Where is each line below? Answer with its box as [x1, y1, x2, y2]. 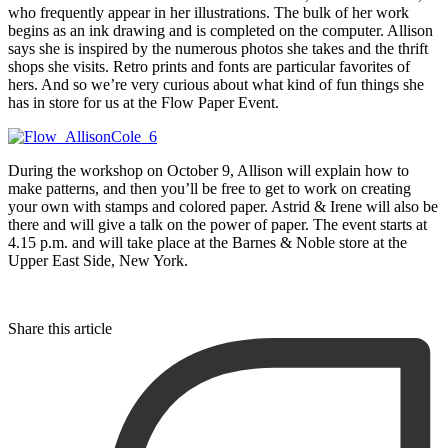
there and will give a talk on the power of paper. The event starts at [8, 216, 427, 234]
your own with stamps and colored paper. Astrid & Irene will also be [8, 198, 438, 216]
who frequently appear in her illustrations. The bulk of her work [8, 4, 409, 22]
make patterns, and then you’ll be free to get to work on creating [8, 180, 411, 198]
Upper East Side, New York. [8, 252, 188, 270]
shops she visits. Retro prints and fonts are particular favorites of [8, 58, 410, 76]
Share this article [8, 320, 112, 338]
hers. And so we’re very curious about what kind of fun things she [8, 76, 424, 94]
